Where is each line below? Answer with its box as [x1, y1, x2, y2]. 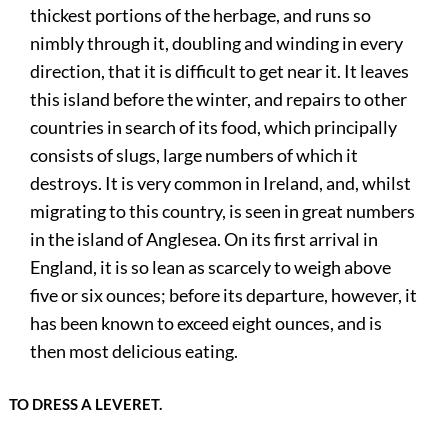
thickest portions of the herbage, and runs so [30, 4, 372, 27]
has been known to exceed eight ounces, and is [30, 312, 383, 335]
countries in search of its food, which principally [30, 116, 398, 139]
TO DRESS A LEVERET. [8, 394, 162, 413]
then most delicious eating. [30, 340, 239, 363]
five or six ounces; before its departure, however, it [30, 284, 418, 307]
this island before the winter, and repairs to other [30, 88, 408, 111]
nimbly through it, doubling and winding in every [30, 32, 404, 55]
